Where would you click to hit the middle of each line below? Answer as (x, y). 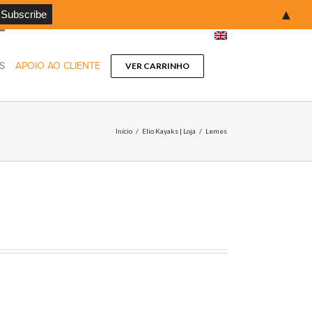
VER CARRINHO (157, 66)
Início (124, 131)
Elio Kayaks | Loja (169, 131)
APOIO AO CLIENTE (58, 66)
